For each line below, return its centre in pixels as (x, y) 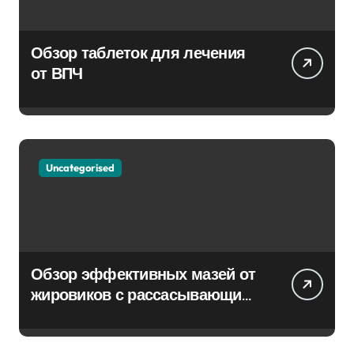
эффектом (70, 315)
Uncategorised (80, 168)
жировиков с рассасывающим (142, 295)
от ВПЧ (57, 73)
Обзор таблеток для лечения (138, 53)
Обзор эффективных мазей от (143, 274)
